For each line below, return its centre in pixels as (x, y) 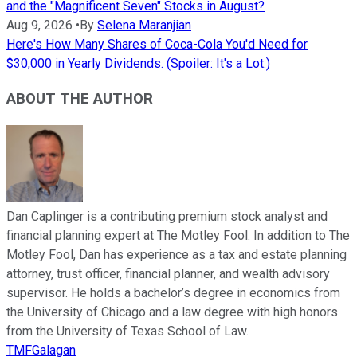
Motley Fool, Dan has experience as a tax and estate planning (177, 255)
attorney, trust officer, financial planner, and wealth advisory (168, 274)
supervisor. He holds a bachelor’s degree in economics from (173, 293)
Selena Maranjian (144, 25)
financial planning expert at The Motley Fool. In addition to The (178, 236)
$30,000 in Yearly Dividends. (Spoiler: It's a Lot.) (138, 63)
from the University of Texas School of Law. (127, 331)
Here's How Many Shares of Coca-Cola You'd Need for (157, 44)
